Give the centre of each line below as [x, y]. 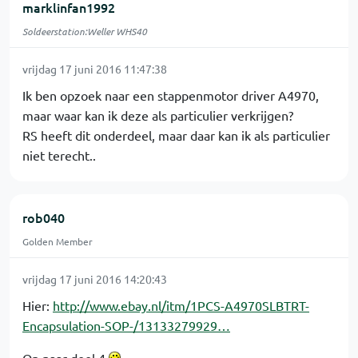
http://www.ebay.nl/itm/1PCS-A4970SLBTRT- [181, 305]
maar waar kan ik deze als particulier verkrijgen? [158, 115]
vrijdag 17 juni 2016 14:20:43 [95, 279]
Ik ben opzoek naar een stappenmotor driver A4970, [171, 95]
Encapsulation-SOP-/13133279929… [126, 325]
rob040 [44, 217]
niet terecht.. [59, 155]
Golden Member [58, 241]
